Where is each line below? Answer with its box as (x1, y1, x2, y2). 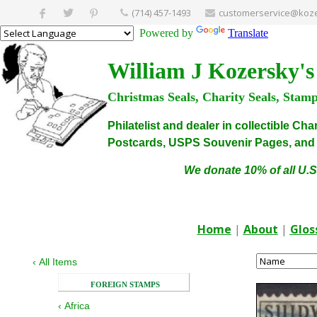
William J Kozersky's (108, 58, 314, 83)
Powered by (134, 27, 196, 39)
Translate (228, 27, 268, 39)
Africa (64, 300, 90, 311)
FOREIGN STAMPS (91, 280, 160, 289)
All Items (39, 256, 77, 267)
